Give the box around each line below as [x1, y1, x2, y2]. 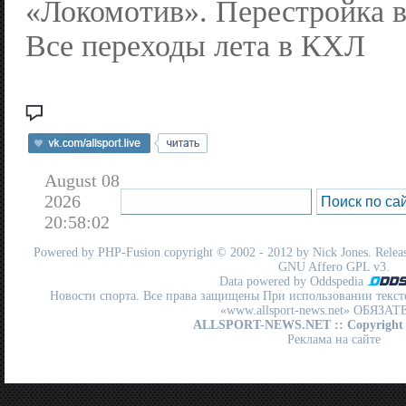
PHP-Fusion [98, 245, 160, 259]
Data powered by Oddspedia [219, 274, 368, 288]
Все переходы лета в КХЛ [25, 29, 365, 63]
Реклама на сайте [287, 332, 382, 346]
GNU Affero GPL [278, 259, 371, 274]
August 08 [44, 169, 120, 190]
